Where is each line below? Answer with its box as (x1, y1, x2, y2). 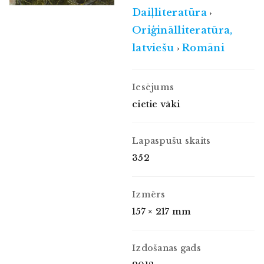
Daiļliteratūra (132, 6, 207, 19)
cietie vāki (132, 98, 180, 110)
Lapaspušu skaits (132, 135, 211, 146)
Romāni (182, 41, 225, 54)
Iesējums (132, 81, 174, 93)
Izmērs (132, 189, 166, 200)
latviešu (132, 41, 174, 54)
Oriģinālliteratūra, (132, 24, 233, 37)
